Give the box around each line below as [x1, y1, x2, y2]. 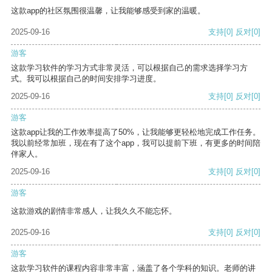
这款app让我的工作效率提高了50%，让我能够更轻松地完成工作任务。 [11, 127, 260, 137]
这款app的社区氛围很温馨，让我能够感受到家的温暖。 [11, 6, 205, 16]
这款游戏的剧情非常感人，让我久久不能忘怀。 [11, 206, 177, 216]
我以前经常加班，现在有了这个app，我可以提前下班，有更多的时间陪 [11, 138, 260, 148]
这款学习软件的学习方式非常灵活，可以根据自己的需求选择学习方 [11, 63, 248, 73]
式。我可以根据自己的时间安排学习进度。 [11, 74, 161, 84]
